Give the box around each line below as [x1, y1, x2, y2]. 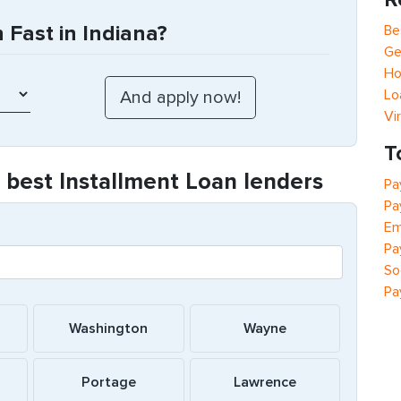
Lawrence [233, 373, 296, 391]
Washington [69, 320, 149, 337]
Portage [81, 373, 136, 391]
